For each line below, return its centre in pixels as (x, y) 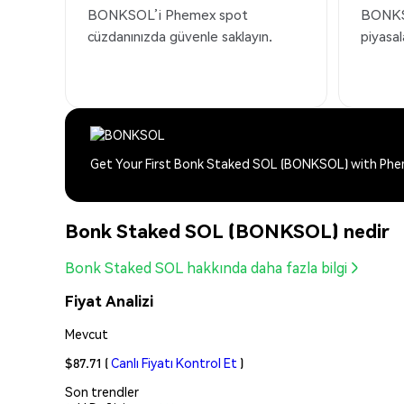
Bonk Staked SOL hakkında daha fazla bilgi (206, 268)
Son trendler (102, 391)
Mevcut (87, 333)
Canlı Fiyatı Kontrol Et (174, 362)
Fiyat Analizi (109, 301)
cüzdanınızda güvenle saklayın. (180, 37)
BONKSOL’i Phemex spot (168, 15)
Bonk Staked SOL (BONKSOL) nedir (227, 230)
